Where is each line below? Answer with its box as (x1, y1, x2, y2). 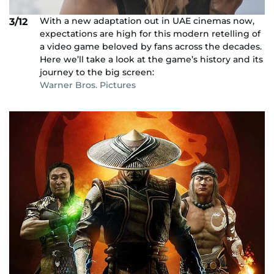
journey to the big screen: (40, 66, 154, 78)
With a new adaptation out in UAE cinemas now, (40, 15, 254, 26)
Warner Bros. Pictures (40, 79, 136, 91)
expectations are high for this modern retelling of (40, 28, 261, 39)
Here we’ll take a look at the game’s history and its (40, 53, 263, 65)
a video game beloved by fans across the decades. (40, 40, 262, 52)
